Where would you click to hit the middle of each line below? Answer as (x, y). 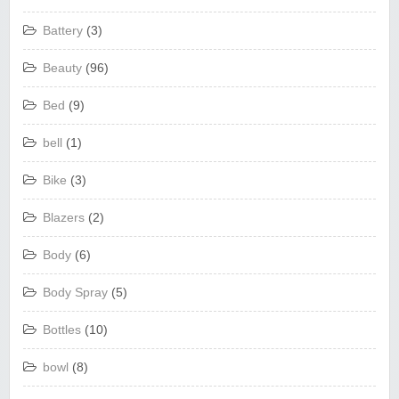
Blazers (64, 217)
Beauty (62, 68)
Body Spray (75, 292)
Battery (63, 30)
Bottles (62, 330)
